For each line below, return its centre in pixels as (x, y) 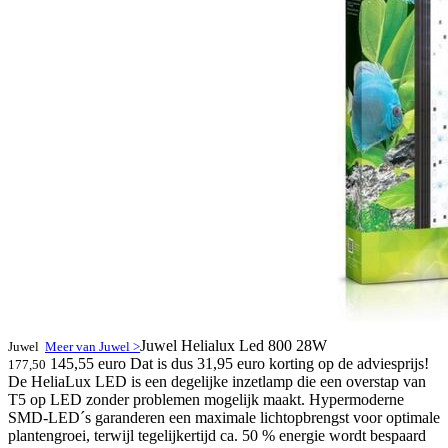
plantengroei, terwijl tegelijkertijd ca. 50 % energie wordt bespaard (217, 435)
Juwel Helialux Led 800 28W (233, 345)
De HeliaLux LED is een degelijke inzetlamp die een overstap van (217, 381)
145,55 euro (88, 363)
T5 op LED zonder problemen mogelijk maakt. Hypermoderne (206, 399)
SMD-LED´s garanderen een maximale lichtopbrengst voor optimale (224, 417)
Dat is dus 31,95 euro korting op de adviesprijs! (279, 363)
